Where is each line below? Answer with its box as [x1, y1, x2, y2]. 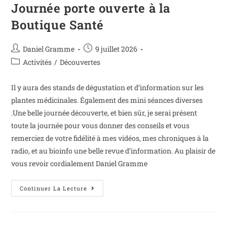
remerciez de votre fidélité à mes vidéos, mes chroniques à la [11, 133, 209, 143]
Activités [23, 57, 52, 67]
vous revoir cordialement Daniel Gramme [11, 158, 148, 168]
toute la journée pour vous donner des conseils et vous [11, 120, 190, 130]
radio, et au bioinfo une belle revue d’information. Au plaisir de [11, 145, 216, 156]
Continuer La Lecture [20, 184, 88, 192]
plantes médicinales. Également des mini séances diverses [11, 95, 203, 105]
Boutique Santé [11, 16, 104, 33]
